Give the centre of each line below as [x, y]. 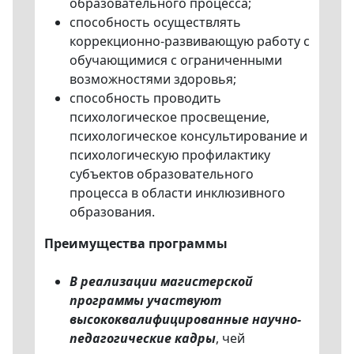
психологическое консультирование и [188, 136]
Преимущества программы [136, 243]
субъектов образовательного [162, 173]
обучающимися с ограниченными [176, 60]
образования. [112, 211]
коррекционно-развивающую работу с [190, 41]
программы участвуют [145, 300]
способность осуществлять [155, 22]
